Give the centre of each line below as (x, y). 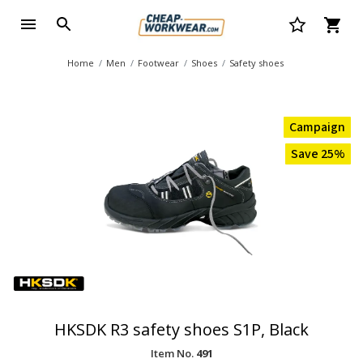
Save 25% (318, 154)
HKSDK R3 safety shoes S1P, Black (181, 329)
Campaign (317, 127)
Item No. (173, 353)
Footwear (158, 63)
